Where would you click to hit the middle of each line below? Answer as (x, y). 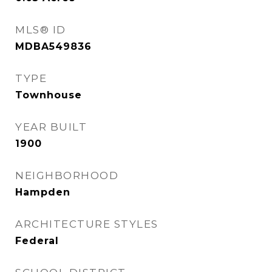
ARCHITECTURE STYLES (87, 224)
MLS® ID (41, 30)
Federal (37, 241)
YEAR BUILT (51, 127)
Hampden (43, 192)
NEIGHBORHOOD (67, 175)
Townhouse (49, 95)
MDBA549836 (53, 46)
